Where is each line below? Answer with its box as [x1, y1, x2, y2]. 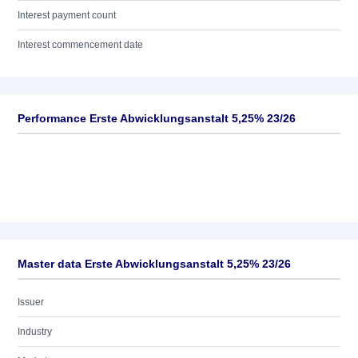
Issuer [18, 296, 44, 308]
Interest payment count [18, 10, 116, 21]
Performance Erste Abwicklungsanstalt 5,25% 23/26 [18, 112, 296, 125]
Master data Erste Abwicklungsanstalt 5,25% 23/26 [18, 257, 291, 270]
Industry [18, 326, 52, 337]
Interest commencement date [18, 39, 143, 50]
